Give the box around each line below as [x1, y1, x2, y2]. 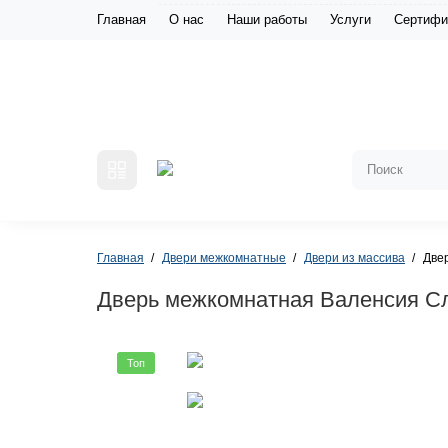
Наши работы [227, 12, 307, 27]
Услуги [330, 12, 371, 27]
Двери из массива [304, 251, 405, 265]
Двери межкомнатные [162, 251, 286, 265]
